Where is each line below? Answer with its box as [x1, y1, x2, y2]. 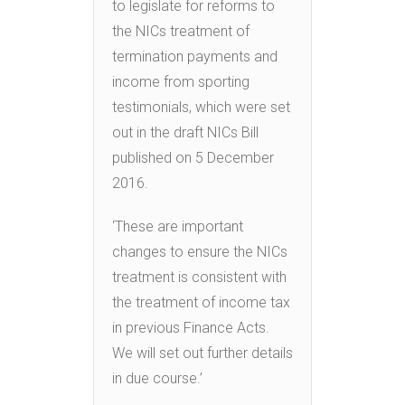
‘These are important [112, 217, 243, 235]
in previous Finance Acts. [112, 318, 269, 336]
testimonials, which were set [112, 98, 290, 116]
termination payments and [112, 47, 278, 65]
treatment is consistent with [112, 268, 287, 286]
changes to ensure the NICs [112, 242, 287, 260]
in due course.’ [112, 369, 202, 387]
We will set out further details [112, 344, 293, 362]
